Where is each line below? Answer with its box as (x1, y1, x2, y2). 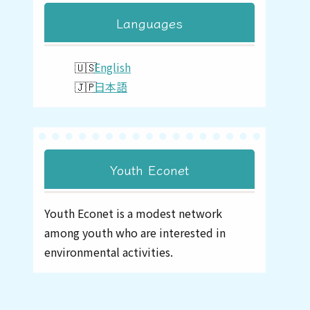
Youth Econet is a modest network (44, 205, 222, 222)
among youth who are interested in (44, 224, 226, 241)
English (94, 58, 131, 75)
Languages (116, 13, 183, 33)
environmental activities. (44, 244, 173, 261)
